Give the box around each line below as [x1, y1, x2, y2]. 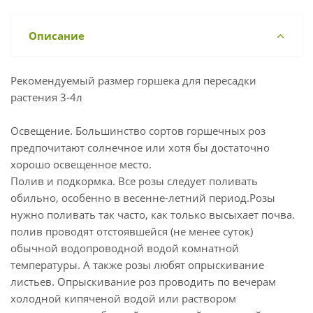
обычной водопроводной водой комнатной [10, 241, 239, 255]
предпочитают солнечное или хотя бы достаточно [10, 140, 270, 154]
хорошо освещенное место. [10, 157, 152, 171]
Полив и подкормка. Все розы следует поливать [10, 174, 258, 188]
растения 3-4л [10, 90, 82, 104]
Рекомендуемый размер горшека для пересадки [10, 73, 256, 87]
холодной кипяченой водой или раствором [10, 291, 236, 305]
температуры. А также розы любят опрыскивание [10, 258, 264, 272]
